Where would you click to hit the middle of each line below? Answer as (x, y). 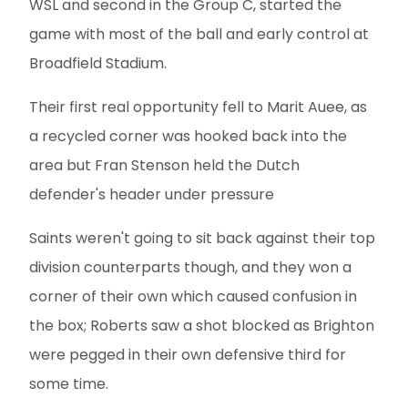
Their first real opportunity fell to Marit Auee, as (198, 107)
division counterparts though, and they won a (190, 268)
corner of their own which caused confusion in (193, 297)
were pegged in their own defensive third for (188, 355)
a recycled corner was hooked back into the (188, 137)
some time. (69, 384)
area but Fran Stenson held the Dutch (164, 166)
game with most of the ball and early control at (199, 35)
